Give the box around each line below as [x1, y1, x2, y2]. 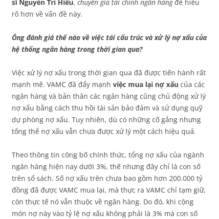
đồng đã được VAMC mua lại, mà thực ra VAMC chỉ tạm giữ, [12, 185, 206, 195]
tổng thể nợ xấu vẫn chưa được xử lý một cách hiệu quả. [12, 127, 196, 136]
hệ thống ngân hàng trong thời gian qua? [12, 44, 142, 54]
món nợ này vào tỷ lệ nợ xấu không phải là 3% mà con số [12, 209, 197, 218]
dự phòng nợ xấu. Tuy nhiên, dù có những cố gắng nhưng [12, 115, 201, 124]
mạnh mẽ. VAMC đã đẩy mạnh [12, 80, 113, 89]
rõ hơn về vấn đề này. [12, 9, 83, 19]
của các [178, 80, 205, 89]
